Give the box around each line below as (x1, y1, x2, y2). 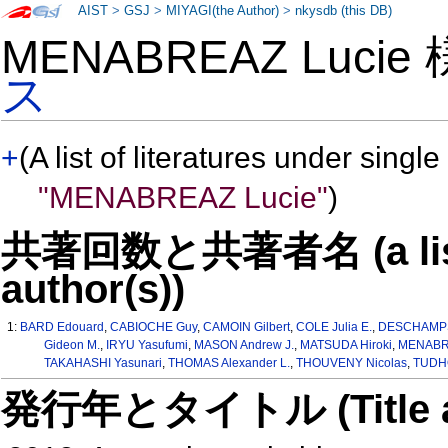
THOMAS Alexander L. (167, 356, 290, 371)
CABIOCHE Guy (110, 320, 198, 335)
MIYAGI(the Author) (166, 4, 280, 18)
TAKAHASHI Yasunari (43, 356, 162, 371)
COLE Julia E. (296, 320, 373, 335)
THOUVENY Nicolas (295, 356, 407, 371)
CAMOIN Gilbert (203, 320, 291, 335)
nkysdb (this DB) (295, 4, 393, 18)
